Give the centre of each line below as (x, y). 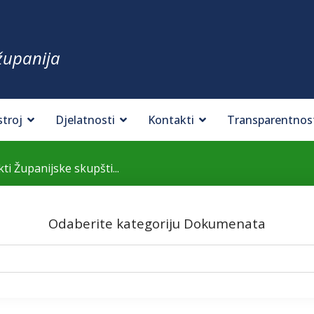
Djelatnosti (85, 120)
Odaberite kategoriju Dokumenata (157, 223)
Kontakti (171, 120)
